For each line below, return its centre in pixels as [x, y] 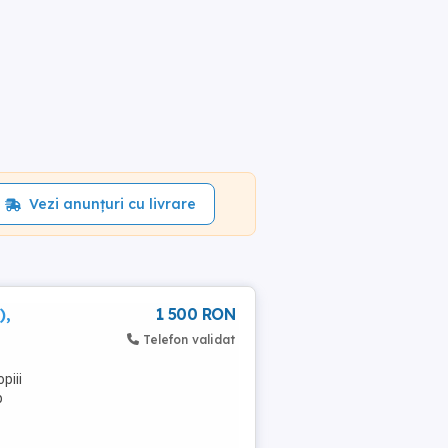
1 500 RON [195, 314]
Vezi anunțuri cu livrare [112, 204]
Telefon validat [189, 339]
